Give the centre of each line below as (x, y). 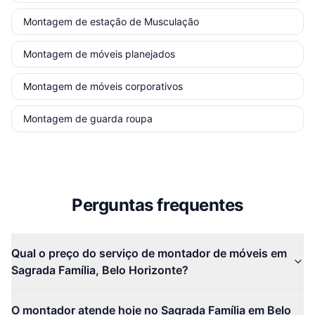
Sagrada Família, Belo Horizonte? (100, 270)
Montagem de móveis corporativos (103, 86)
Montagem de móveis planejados (99, 54)
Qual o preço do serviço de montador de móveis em (149, 253)
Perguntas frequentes (157, 205)
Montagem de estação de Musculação (111, 21)
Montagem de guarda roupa (88, 118)
